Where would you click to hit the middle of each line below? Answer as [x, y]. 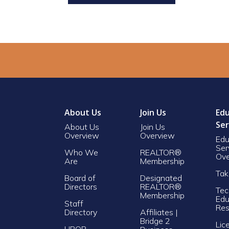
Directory [81, 212]
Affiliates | [159, 212]
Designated [161, 178]
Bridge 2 [155, 221]
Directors [81, 186]
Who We [81, 152]
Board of [80, 178]
